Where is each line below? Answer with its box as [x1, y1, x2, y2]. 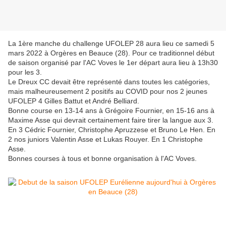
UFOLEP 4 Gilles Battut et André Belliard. [8, 97, 139, 105]
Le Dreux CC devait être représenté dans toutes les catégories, [8, 78, 210, 86]
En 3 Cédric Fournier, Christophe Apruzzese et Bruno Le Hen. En [8, 126, 215, 134]
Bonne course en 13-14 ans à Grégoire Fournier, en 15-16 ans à [8, 106, 214, 115]
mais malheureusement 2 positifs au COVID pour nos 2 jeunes [8, 87, 207, 96]
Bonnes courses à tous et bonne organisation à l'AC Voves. [8, 154, 197, 163]
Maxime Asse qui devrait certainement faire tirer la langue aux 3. [8, 116, 213, 125]
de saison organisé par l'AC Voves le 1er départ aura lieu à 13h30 [8, 59, 218, 67]
